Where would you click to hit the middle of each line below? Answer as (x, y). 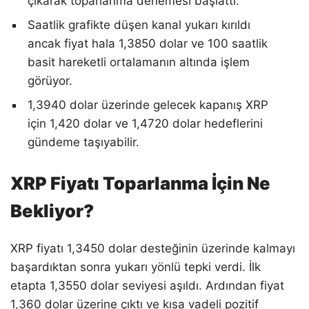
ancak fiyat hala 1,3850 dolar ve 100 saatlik (148, 43)
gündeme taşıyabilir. (83, 142)
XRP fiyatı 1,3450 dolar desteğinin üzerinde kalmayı (153, 249)
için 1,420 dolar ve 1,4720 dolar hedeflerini (145, 123)
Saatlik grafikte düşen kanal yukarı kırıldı (139, 24)
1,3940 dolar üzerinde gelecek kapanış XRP (148, 104)
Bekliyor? (52, 211)
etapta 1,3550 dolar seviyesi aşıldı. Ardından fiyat (147, 286)
